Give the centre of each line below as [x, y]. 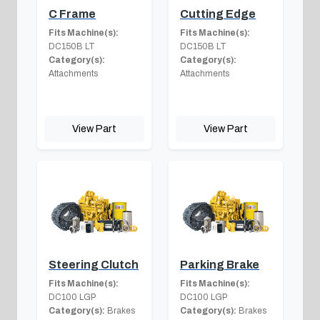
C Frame [72, 14]
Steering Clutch [94, 265]
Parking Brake [220, 265]
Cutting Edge [218, 14]
